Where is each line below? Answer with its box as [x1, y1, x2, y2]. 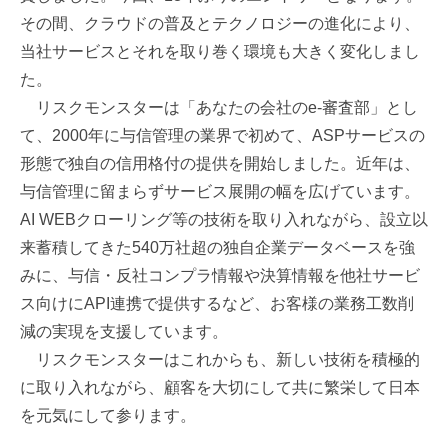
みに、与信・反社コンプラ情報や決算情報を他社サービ [20, 266, 420, 284]
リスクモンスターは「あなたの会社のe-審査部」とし [20, 98, 418, 116]
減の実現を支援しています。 [20, 322, 228, 340]
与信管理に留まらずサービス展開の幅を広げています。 [20, 182, 420, 200]
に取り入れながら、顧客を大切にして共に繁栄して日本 [20, 378, 420, 396]
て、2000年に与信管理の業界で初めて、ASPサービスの [20, 126, 425, 144]
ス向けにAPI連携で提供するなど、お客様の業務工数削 [20, 294, 414, 312]
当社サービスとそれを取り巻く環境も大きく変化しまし [20, 42, 420, 60]
